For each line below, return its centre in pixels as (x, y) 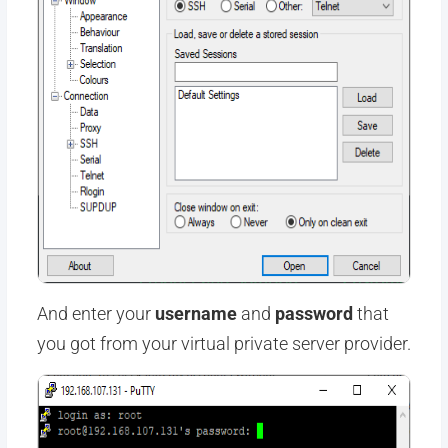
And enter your (95, 313)
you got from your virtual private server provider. (223, 343)
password (313, 313)
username (195, 313)
